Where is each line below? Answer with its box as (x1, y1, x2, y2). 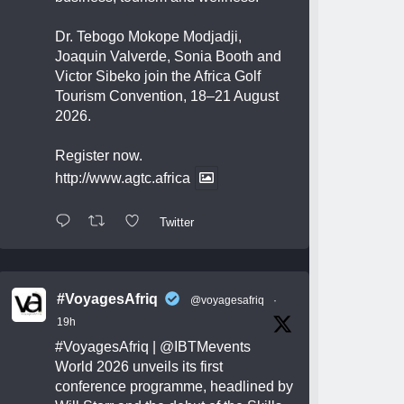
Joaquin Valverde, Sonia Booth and (55, 48, 282, 64)
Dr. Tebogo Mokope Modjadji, (55, 28, 243, 44)
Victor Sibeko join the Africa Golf (55, 68, 262, 84)
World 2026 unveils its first (55, 359, 224, 375)
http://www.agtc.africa (55, 170, 191, 186)
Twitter (160, 215, 195, 229)
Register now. (55, 147, 143, 163)
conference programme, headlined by (55, 379, 294, 395)
